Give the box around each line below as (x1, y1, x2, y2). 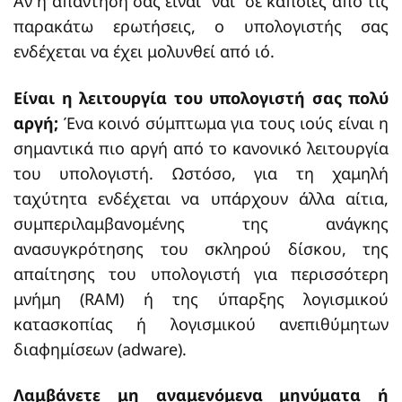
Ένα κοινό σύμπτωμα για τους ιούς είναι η (58, 111, 389, 134)
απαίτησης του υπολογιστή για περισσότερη (13, 262, 389, 284)
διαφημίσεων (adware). (13, 337, 187, 360)
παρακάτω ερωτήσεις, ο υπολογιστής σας (13, 15, 389, 38)
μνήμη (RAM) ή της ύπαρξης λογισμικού (13, 287, 389, 310)
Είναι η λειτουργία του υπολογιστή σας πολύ (13, 86, 389, 109)
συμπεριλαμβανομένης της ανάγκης (13, 212, 389, 234)
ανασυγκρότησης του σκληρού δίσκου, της (13, 237, 389, 259)
